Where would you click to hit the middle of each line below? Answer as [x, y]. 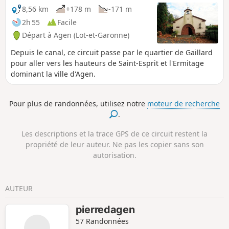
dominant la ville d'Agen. [53, 74]
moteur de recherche [184, 103]
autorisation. [114, 155]
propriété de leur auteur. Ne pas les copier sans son [114, 145]
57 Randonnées [102, 221]
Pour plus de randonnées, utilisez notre [78, 103]
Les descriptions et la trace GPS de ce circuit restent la [114, 134]
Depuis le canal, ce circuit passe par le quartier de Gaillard [112, 53]
